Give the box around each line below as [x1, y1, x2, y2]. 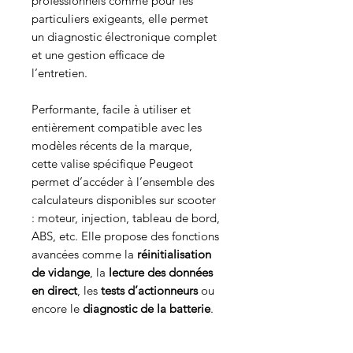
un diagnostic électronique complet [32, 29, 217, 45]
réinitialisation [137, 247, 211, 262]
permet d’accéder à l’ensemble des [32, 174, 214, 190]
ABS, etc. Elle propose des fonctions [32, 229, 219, 244]
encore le [32, 301, 83, 317]
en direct [32, 283, 77, 299]
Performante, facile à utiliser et [32, 102, 191, 117]
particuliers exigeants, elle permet [32, 11, 208, 27]
